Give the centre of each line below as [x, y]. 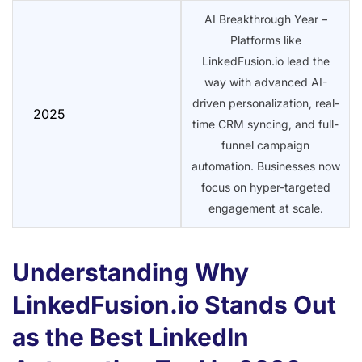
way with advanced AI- [265, 82]
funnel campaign [265, 145]
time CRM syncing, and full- [265, 124]
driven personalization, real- [265, 103]
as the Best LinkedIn [130, 337]
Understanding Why [130, 272]
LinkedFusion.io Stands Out [174, 304]
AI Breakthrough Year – [265, 19]
